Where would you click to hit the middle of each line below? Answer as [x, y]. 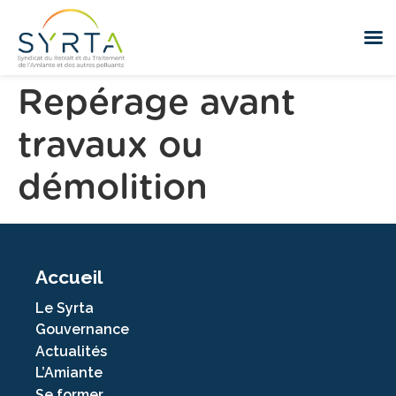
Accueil [69, 277]
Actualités [71, 351]
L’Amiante [69, 373]
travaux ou [110, 146]
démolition [113, 188]
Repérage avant [156, 103]
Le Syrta [65, 308]
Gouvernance [82, 330]
